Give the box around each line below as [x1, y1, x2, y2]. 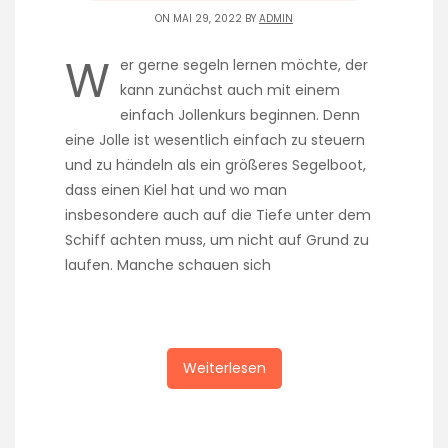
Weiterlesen [182, 357, 266, 378]
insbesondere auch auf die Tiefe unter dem [65, 204, 371, 225]
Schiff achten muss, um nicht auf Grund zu [65, 229, 369, 250]
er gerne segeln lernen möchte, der [120, 54, 368, 75]
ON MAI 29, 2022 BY [155, 10, 259, 26]
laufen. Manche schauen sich [65, 254, 271, 275]
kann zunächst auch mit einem [120, 79, 340, 100]
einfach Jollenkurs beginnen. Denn [120, 104, 360, 125]
